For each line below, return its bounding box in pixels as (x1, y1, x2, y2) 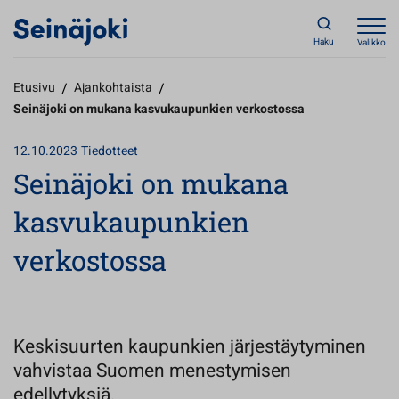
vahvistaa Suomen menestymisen (13, 357, 291, 385)
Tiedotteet (81, 142, 138, 160)
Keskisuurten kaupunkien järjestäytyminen (13, 333, 366, 361)
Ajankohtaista (74, 78, 152, 97)
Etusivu (13, 78, 55, 97)
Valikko (357, 37, 386, 49)
